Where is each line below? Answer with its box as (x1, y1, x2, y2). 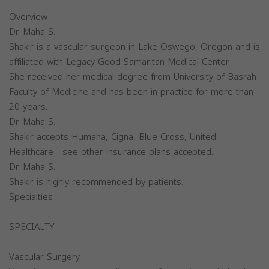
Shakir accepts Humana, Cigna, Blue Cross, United (9, 128, 216, 145)
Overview (9, 8, 47, 25)
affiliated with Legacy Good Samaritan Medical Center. (9, 53, 230, 70)
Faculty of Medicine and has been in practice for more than (9, 83, 253, 100)
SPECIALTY (9, 219, 55, 235)
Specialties (9, 189, 53, 205)
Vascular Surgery (9, 249, 80, 265)
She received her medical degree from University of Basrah (9, 68, 256, 85)
